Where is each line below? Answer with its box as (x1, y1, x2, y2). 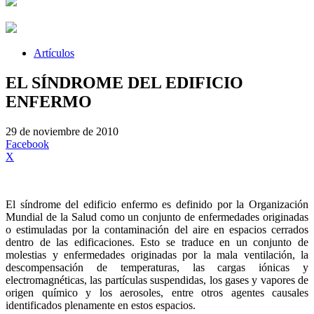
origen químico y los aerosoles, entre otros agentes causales (6, 286, 308, 299)
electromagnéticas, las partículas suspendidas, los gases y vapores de (6, 273, 308, 286)
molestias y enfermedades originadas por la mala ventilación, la (6, 248, 308, 261)
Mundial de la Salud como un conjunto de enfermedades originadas (6, 210, 308, 223)
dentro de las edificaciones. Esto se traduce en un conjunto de (6, 235, 308, 248)
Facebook (6, 137, 49, 150)
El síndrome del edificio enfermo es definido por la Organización (6, 198, 308, 210)
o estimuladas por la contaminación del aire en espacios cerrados (6, 223, 308, 235)
